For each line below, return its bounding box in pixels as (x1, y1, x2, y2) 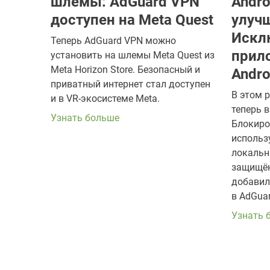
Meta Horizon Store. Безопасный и (51, 63, 200, 75)
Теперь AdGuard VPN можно (51, 34, 176, 46)
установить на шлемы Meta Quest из (51, 49, 215, 61)
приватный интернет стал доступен (51, 78, 210, 90)
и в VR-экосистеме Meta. (51, 92, 160, 104)
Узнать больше (51, 111, 119, 124)
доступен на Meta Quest (51, 11, 213, 28)
